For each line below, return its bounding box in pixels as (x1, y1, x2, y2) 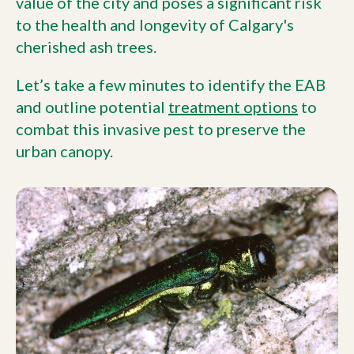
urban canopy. (16, 141, 113, 160)
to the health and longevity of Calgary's (16, 15, 294, 34)
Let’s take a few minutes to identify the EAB (16, 75, 326, 94)
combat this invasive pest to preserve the (16, 119, 306, 138)
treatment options (168, 97, 298, 116)
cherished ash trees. (16, 37, 156, 56)
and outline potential (16, 97, 168, 116)
